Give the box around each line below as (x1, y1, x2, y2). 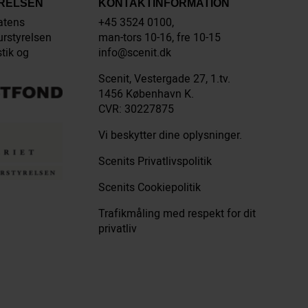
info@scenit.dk (98, 45, 172, 61)
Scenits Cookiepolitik (98, 179, 201, 196)
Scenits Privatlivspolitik (98, 153, 212, 170)
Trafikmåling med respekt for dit (98, 206, 256, 222)
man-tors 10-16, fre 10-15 (98, 30, 221, 46)
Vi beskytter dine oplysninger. (98, 127, 243, 144)
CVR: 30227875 (98, 101, 175, 118)
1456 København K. (98, 86, 195, 102)
